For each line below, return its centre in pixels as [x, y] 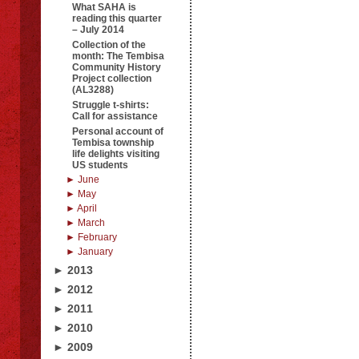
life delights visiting [116, 154]
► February [91, 237]
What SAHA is [104, 7]
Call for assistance [115, 116]
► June [83, 179]
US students [100, 165]
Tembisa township [113, 143]
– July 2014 [98, 30]
